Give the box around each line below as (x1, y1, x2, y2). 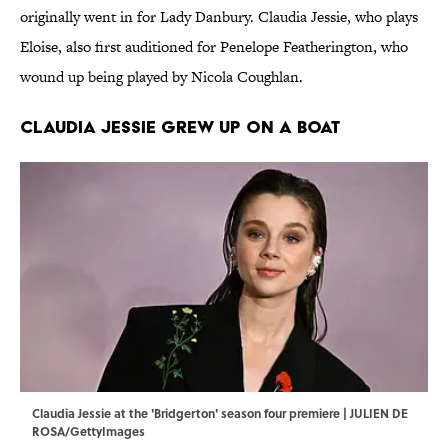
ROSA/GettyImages (32, 422, 145, 441)
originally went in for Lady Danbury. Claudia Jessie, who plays (20, 6, 418, 28)
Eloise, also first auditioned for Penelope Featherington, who (20, 36, 408, 58)
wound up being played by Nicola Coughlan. (20, 66, 307, 88)
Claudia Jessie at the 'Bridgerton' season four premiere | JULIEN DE (32, 404, 408, 423)
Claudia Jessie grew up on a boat (20, 116, 340, 138)
